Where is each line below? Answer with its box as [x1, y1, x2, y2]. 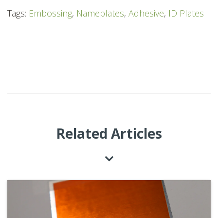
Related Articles [56, 124, 162, 143]
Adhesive [128, 7, 164, 19]
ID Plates [168, 7, 204, 19]
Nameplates [76, 7, 124, 19]
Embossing [29, 7, 72, 19]
